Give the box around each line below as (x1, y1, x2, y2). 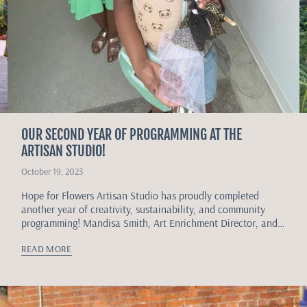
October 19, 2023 (21, 164, 83, 177)
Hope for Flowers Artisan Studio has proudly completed (21, 188, 259, 202)
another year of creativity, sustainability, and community (21, 201, 265, 216)
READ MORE (21, 242, 72, 255)
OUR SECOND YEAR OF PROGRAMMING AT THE (21, 125, 242, 143)
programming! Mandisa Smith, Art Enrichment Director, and (21, 215, 278, 230)
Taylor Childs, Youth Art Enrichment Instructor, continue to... (21, 229, 285, 243)
